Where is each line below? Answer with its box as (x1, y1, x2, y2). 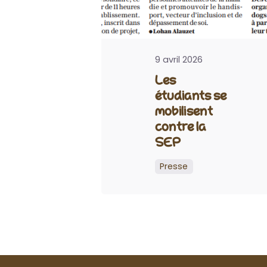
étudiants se (154, 86, 227, 104)
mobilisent (154, 102, 213, 120)
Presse (160, 160, 188, 173)
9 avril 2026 (154, 54, 203, 66)
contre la (154, 117, 206, 135)
